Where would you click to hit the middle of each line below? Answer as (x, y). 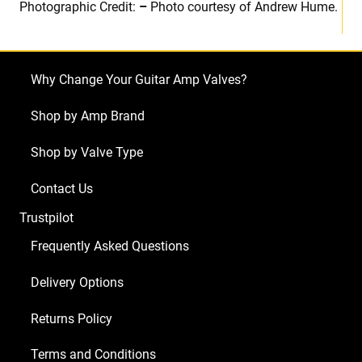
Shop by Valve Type (87, 153)
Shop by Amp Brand (88, 116)
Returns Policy (72, 319)
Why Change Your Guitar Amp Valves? (139, 80)
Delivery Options (77, 283)
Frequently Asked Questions (110, 246)
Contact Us (62, 189)
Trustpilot (46, 218)
